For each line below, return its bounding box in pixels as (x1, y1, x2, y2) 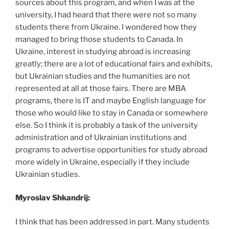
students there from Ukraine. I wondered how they (15, 22, 197, 32)
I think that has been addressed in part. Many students (15, 217, 210, 226)
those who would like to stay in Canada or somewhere (15, 108, 208, 118)
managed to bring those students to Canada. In (15, 34, 183, 44)
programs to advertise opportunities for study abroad (15, 145, 208, 154)
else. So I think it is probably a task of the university (15, 120, 198, 130)
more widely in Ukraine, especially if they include (15, 157, 190, 167)
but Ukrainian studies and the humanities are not (15, 71, 190, 81)
